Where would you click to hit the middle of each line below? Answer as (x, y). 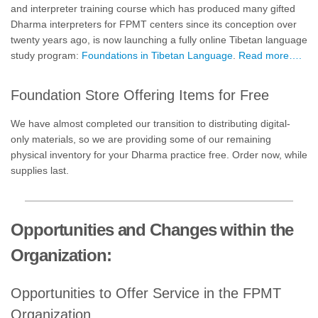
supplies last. (40, 171)
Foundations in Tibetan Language (157, 55)
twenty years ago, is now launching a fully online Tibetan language (159, 40)
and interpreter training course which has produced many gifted (153, 9)
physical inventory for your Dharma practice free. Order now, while (159, 155)
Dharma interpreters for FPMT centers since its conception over (154, 24)
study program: (46, 55)
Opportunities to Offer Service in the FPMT (146, 293)
